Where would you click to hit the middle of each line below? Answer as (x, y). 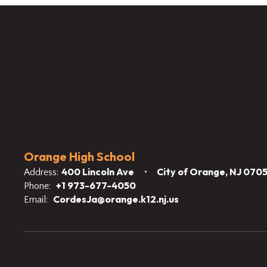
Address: (41, 172)
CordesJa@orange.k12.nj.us (116, 199)
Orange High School (79, 156)
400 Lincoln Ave (98, 172)
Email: (36, 200)
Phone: (37, 186)
